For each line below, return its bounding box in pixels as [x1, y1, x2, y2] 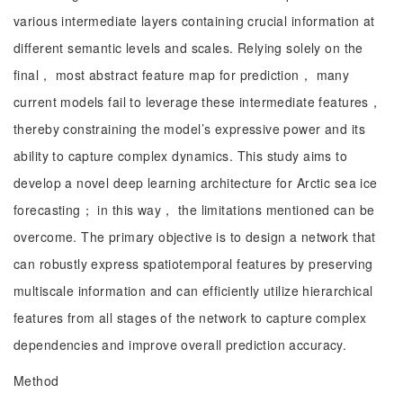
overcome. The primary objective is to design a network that [13, 228, 376, 246]
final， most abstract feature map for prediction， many [13, 66, 350, 84]
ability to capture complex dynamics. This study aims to [13, 147, 348, 165]
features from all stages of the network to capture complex [13, 309, 367, 327]
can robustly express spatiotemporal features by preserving [13, 255, 373, 273]
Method [13, 372, 59, 390]
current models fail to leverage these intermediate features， [13, 93, 382, 111]
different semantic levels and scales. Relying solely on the [13, 39, 363, 57]
